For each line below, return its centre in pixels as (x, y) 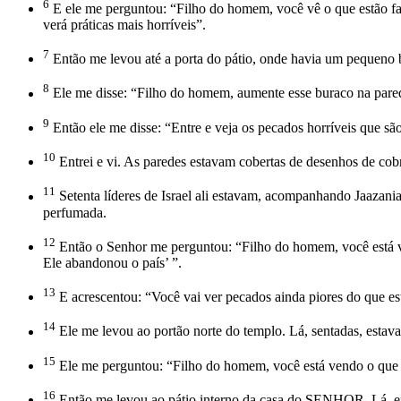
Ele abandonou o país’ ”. (112, 262)
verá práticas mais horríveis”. (124, 24)
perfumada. (75, 212)
